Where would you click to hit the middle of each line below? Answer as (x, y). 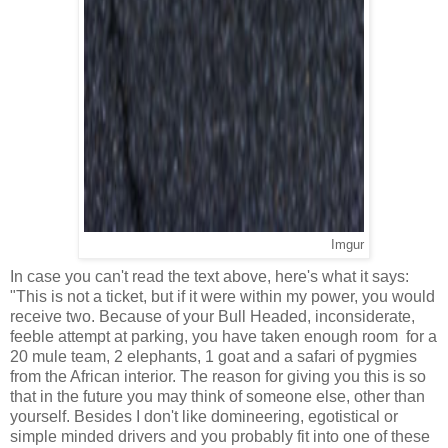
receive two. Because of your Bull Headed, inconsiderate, (212, 317)
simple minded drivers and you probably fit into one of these (220, 437)
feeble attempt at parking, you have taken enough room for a (223, 337)
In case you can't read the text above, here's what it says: (209, 277)
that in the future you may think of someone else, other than (217, 397)
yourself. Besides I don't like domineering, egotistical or (204, 417)
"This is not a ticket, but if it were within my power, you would (222, 297)
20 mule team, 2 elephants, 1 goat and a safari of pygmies (213, 357)
